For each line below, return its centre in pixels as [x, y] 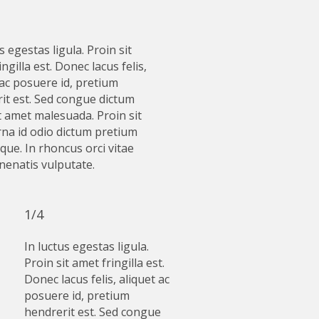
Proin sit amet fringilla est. [94, 263]
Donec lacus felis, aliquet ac [96, 279]
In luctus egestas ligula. [86, 247]
